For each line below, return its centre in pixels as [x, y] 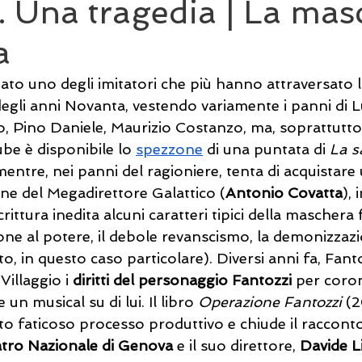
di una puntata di [266, 149]
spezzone [169, 149]
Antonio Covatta [284, 193]
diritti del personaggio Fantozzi [182, 280]
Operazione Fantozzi [272, 302]
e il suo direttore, [236, 345]
